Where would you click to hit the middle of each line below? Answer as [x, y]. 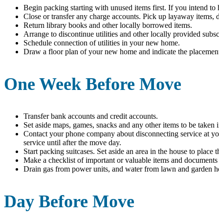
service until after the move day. [72, 142]
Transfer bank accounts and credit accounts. [91, 116]
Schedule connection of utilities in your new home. [102, 43]
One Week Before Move [93, 84]
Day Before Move [69, 201]
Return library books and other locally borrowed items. [108, 25]
